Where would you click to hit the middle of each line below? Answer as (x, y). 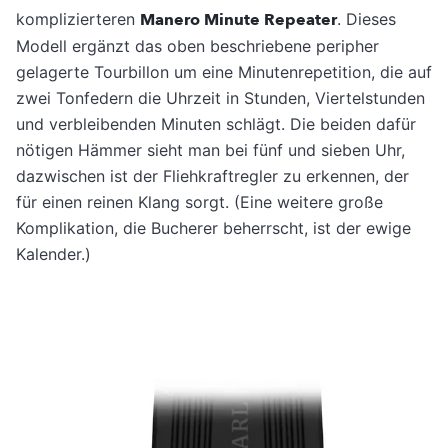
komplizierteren (78, 19)
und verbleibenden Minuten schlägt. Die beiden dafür (216, 124)
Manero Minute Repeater (238, 20)
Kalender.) (53, 254)
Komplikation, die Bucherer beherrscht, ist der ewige (213, 228)
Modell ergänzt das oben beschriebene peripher (197, 46)
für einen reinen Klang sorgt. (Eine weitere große (199, 202)
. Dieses (366, 19)
